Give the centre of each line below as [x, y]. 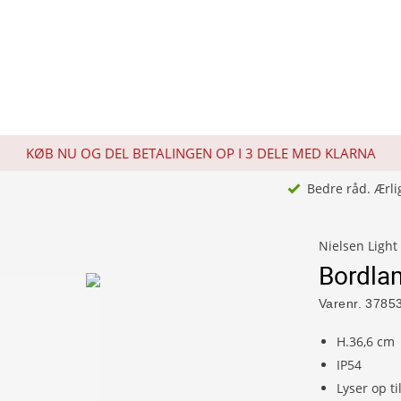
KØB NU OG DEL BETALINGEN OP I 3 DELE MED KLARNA [200, 153]
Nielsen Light [358, 246]
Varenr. [340, 303]
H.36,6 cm [366, 341]
